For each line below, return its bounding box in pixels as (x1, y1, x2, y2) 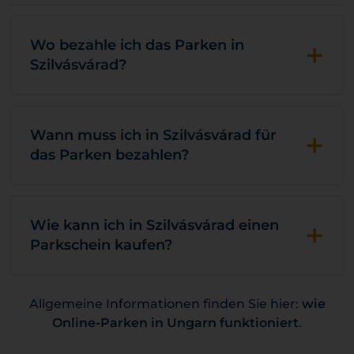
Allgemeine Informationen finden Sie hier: (28, 296, 302, 311)
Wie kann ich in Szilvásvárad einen (30, 217, 279, 234)
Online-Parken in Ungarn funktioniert (52, 315, 299, 330)
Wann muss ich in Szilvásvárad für (30, 126, 277, 144)
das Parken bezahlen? (30, 146, 189, 164)
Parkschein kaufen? (30, 236, 172, 254)
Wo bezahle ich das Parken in (30, 36, 244, 54)
